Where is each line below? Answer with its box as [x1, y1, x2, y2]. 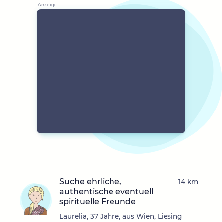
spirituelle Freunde [59, 197, 136, 207]
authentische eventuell [59, 187, 153, 197]
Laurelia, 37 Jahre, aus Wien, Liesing [59, 212, 182, 221]
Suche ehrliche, [59, 177, 121, 187]
